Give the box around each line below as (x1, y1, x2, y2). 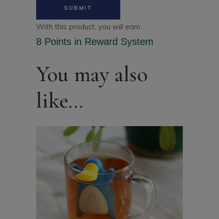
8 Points (36, 36, 71, 47)
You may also (36, 61, 148, 88)
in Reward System (71, 36, 153, 47)
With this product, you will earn (36, 22, 140, 31)
